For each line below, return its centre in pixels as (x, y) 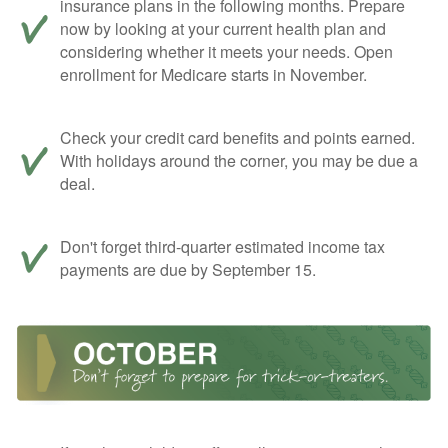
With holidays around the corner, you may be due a (239, 161)
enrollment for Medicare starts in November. (213, 75)
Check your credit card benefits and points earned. (237, 138)
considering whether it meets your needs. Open (226, 52)
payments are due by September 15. (188, 270)
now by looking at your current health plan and (223, 29)
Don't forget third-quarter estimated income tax (222, 247)
